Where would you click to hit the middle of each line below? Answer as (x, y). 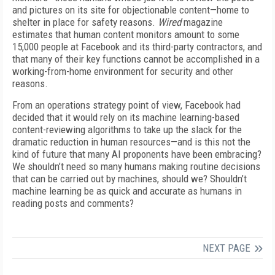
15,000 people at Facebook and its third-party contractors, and (137, 47)
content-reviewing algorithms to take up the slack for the (127, 130)
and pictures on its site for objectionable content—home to (131, 10)
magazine (202, 22)
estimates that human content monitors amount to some (126, 34)
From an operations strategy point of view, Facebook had (126, 105)
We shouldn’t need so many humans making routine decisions (136, 166)
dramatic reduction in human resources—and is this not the (131, 142)
